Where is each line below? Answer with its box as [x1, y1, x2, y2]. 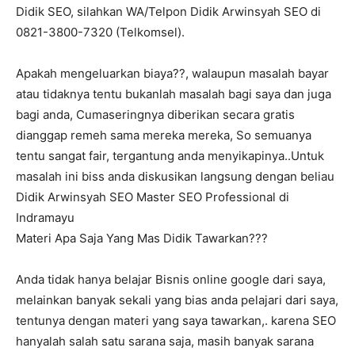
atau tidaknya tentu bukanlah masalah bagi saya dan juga [16, 86, 331, 102]
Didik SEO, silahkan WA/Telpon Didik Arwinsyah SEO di [16, 4, 321, 20]
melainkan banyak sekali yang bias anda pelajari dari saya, [16, 292, 338, 308]
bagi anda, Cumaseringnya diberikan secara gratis [16, 107, 295, 123]
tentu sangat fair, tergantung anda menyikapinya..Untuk [16, 148, 324, 164]
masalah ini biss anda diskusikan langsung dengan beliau [16, 169, 334, 185]
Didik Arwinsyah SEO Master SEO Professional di [16, 189, 289, 205]
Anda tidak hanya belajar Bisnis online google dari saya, [16, 272, 326, 288]
